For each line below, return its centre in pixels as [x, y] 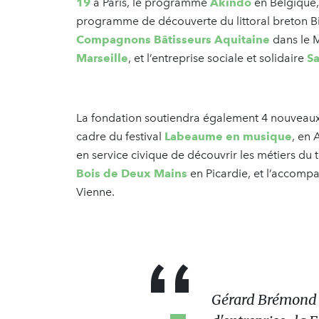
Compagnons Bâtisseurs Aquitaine [173, 40]
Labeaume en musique [228, 137]
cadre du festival [120, 137]
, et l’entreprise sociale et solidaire [218, 58]
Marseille [102, 58]
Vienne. [95, 192]
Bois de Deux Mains [132, 174]
